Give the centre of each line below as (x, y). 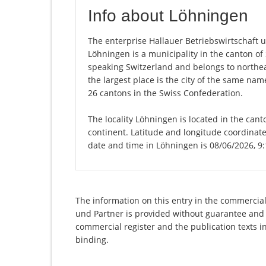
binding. (92, 240)
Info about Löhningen (168, 16)
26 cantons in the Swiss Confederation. (165, 93)
